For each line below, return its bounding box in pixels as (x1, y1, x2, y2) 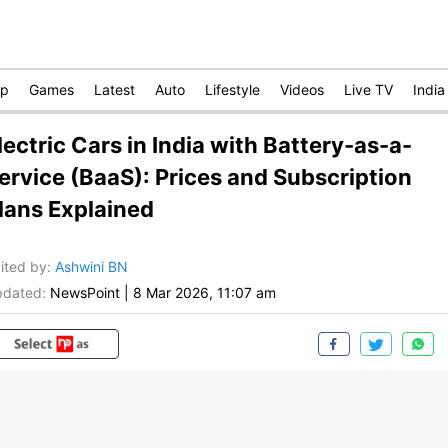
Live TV (344, 81, 393, 98)
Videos (280, 81, 324, 98)
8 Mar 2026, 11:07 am (133, 284, 276, 302)
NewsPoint (50, 284, 120, 302)
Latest (94, 81, 135, 98)
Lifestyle (205, 81, 260, 98)
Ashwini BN (55, 258, 128, 276)
